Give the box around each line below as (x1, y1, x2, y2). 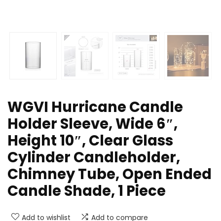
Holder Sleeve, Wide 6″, (7, 114, 178, 134)
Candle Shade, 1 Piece (7, 181, 166, 201)
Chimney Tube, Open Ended (7, 164, 212, 184)
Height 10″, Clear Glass (7, 131, 173, 151)
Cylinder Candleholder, (7, 147, 180, 168)
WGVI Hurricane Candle (7, 97, 183, 117)
